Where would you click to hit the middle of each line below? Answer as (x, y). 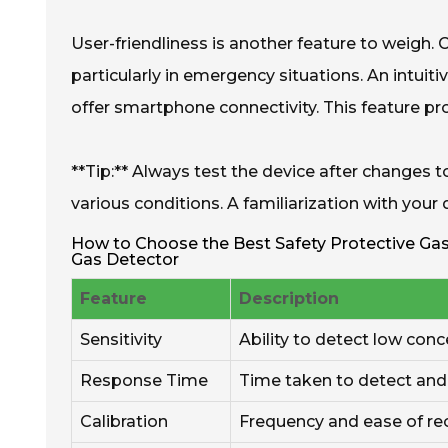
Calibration (124, 421)
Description (289, 298)
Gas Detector (125, 259)
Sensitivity (121, 339)
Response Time (144, 380)
